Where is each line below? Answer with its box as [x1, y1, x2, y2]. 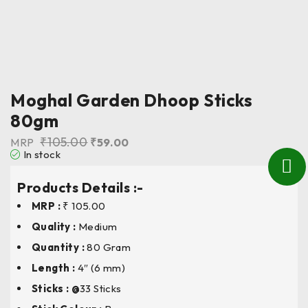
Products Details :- [17, 179, 144, 196]
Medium [78, 220, 118, 233]
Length [32, 261, 70, 274]
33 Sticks [80, 282, 122, 295]
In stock [23, 148, 61, 161]
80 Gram [87, 241, 131, 254]
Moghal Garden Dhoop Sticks [10, 89, 253, 111]
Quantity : [32, 241, 87, 254]
